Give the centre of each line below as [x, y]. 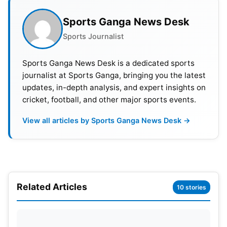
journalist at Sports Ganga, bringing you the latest [114, 75]
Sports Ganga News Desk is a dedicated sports [108, 63]
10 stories [192, 187]
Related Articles [52, 187]
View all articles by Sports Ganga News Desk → [106, 120]
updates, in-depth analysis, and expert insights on [114, 87]
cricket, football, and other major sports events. [109, 99]
